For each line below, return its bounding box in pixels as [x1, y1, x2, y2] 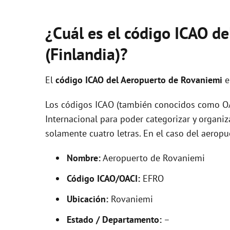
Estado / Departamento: [67, 214, 162, 225]
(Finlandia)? [45, 43, 128, 65]
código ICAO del [55, 74, 121, 86]
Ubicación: [67, 193, 108, 205]
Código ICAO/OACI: [67, 172, 140, 184]
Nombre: [67, 152, 101, 164]
